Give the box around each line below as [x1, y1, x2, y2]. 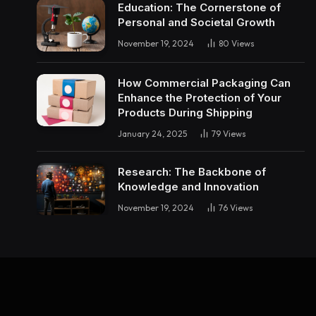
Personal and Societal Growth [118, 16, 275, 30]
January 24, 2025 [118, 128, 187, 139]
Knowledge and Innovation [118, 179, 259, 193]
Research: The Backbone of [118, 164, 266, 178]
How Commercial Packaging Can [118, 75, 291, 90]
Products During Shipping [118, 105, 253, 119]
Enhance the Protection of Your [118, 90, 281, 104]
